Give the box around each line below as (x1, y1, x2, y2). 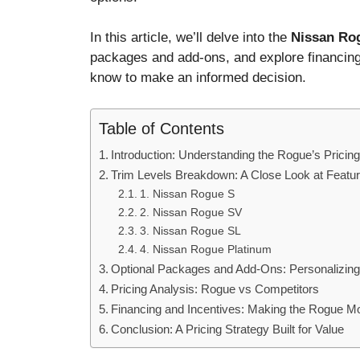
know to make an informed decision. (90, 70, 306, 86)
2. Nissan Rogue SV (139, 206, 242, 219)
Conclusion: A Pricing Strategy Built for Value (111, 321, 345, 336)
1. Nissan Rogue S (139, 187, 235, 200)
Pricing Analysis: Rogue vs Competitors (111, 281, 320, 296)
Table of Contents (99, 119, 224, 137)
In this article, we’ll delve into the (90, 30, 291, 46)
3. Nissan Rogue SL (139, 224, 241, 237)
